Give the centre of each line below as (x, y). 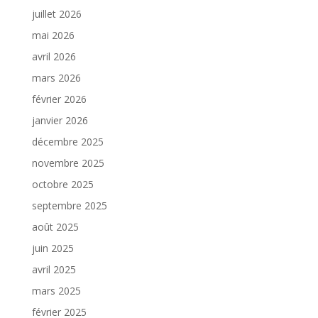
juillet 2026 (56, 14)
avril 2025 (54, 270)
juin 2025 (53, 248)
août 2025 (55, 227)
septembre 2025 (69, 206)
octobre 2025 (62, 185)
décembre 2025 (67, 142)
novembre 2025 (68, 163)
